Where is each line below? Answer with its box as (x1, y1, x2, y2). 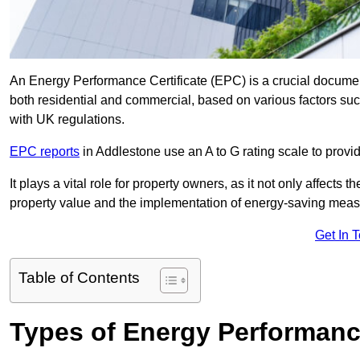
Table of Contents (18, 269, 140, 287)
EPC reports (10, 145, 80, 159)
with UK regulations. (10, 112, 125, 127)
